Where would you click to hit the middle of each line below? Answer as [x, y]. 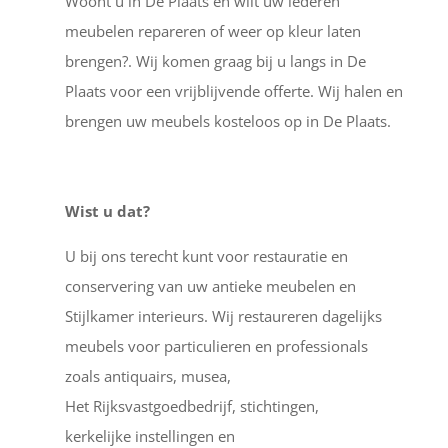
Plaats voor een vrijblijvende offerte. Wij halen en [233, 90]
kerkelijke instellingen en [149, 435]
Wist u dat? [107, 210]
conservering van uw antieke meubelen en [210, 285]
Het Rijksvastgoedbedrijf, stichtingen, [191, 405]
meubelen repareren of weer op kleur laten [212, 30]
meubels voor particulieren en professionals [216, 345]
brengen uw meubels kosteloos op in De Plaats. [227, 120]
